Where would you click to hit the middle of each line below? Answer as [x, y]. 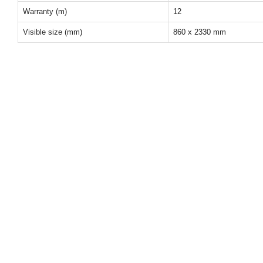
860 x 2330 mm [200, 32]
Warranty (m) [45, 11]
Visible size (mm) [53, 32]
